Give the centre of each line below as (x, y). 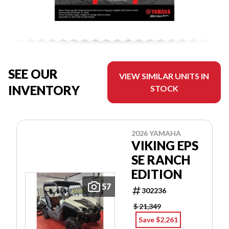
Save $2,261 (158, 220)
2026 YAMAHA (156, 133)
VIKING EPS (165, 146)
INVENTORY (44, 90)
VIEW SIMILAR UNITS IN (164, 76)
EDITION (157, 174)
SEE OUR (33, 74)
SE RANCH (161, 160)
